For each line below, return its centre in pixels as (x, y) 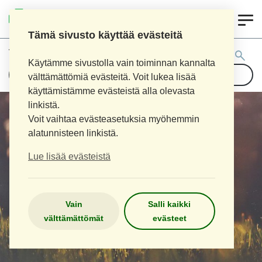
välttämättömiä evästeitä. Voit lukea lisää (112, 77)
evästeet (169, 218)
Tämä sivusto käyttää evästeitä (105, 35)
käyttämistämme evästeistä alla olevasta (111, 91)
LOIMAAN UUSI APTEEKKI (77, 19)
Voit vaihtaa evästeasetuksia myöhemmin (114, 119)
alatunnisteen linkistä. (73, 133)
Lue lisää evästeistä (69, 156)
